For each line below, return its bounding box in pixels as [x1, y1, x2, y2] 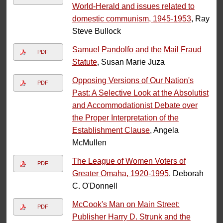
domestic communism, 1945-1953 [72, 14, 191, 23]
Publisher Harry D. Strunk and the [72, 213, 191, 222]
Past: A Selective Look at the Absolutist [72, 89, 209, 98]
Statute [72, 58, 97, 67]
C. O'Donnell [72, 182, 117, 191]
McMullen [72, 138, 107, 147]
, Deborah [168, 169, 204, 178]
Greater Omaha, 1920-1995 [72, 169, 169, 178]
